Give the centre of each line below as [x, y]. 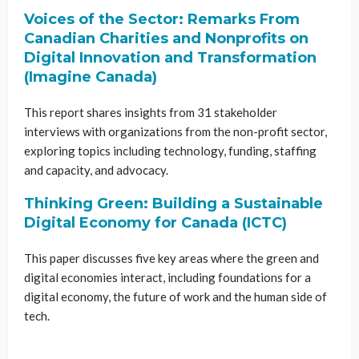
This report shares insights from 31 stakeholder [151, 112]
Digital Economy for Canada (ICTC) [155, 222]
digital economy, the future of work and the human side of [175, 296]
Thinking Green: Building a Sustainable [173, 203]
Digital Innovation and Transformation [170, 57]
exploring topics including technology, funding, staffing [170, 150]
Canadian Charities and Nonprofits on [166, 38]
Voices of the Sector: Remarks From [162, 19]
